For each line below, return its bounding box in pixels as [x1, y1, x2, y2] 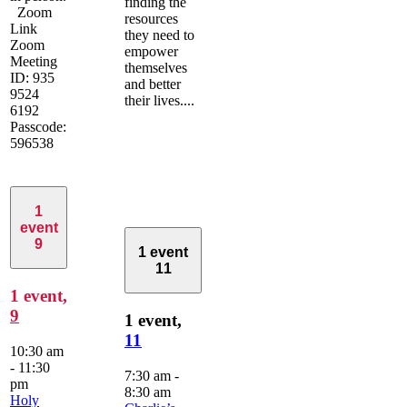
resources [124, 10, 178, 26]
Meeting [10, 53, 57, 69]
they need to [124, 26, 194, 43]
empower [124, 43, 178, 59]
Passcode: [10, 118, 66, 134]
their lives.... [124, 92, 194, 108]
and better [124, 75, 181, 92]
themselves [124, 59, 187, 75]
